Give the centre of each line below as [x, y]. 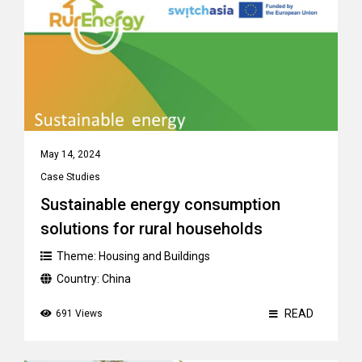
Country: [79, 279]
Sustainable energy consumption [160, 204]
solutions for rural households [152, 229]
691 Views [79, 314]
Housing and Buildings [154, 256]
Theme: [78, 256]
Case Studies [70, 177]
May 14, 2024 [70, 154]
